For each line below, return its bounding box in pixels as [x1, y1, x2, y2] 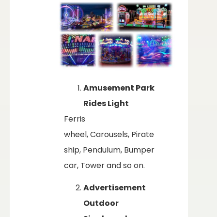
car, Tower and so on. [64, 159, 145, 171]
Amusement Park [83, 82, 155, 93]
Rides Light [83, 97, 129, 109]
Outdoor [83, 198, 119, 209]
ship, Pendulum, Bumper [64, 144, 155, 155]
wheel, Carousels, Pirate [64, 128, 154, 140]
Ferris [64, 113, 85, 124]
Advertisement [83, 182, 146, 194]
